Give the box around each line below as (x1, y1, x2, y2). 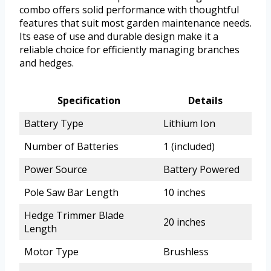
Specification (57, 93, 120, 107)
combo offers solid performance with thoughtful (19, 2, 239, 16)
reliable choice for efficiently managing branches (19, 42, 240, 56)
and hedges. (19, 56, 74, 70)
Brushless (163, 244, 209, 258)
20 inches (163, 215, 206, 229)
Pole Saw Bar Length (24, 185, 119, 199)
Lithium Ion (163, 116, 215, 130)
